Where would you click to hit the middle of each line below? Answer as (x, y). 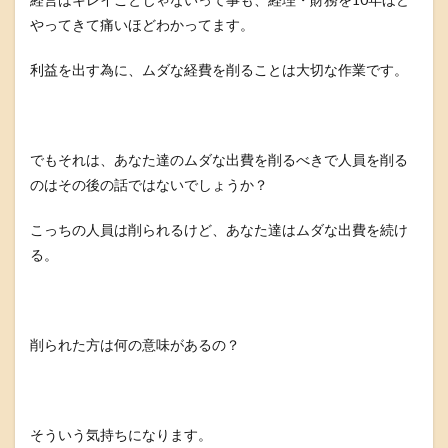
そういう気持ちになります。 (121, 434)
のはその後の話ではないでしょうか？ (149, 184)
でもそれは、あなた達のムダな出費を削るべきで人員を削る (219, 159)
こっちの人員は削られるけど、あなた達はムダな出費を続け (219, 229)
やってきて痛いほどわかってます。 (142, 24)
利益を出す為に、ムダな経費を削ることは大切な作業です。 (219, 69)
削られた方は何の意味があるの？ (135, 344)
